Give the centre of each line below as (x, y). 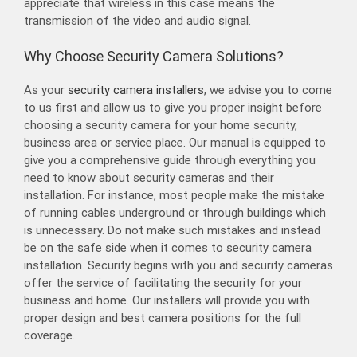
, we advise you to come (268, 90)
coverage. (49, 336)
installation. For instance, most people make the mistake (174, 196)
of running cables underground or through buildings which (175, 213)
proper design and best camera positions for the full (163, 318)
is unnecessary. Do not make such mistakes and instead (172, 231)
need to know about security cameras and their (149, 178)
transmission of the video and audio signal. (137, 21)
